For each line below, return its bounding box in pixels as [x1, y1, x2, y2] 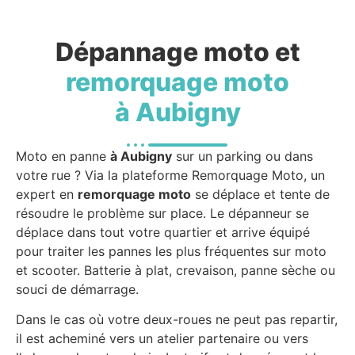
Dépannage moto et [55, 36, 300, 67]
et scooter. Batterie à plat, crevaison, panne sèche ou [16, 262, 335, 278]
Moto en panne [16, 148, 110, 164]
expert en [16, 186, 78, 202]
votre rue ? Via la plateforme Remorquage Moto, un [16, 167, 325, 183]
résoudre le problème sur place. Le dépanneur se [16, 205, 309, 221]
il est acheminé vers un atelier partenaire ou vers [16, 330, 308, 347]
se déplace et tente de [191, 186, 330, 202]
